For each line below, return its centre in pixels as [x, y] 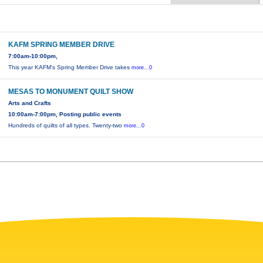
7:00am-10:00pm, [33, 56]
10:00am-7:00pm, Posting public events [65, 114]
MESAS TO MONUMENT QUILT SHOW [71, 92]
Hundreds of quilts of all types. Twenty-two [66, 126]
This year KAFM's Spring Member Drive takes [70, 68]
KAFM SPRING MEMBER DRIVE [62, 45]
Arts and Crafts [30, 103]
